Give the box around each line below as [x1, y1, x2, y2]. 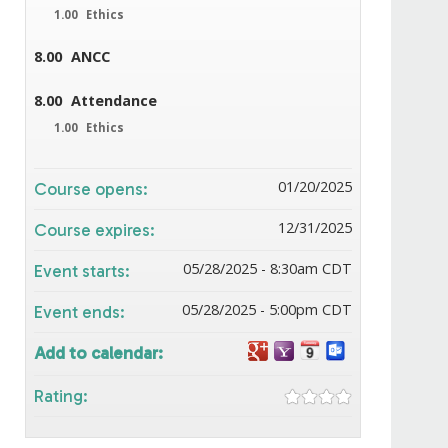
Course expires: [34, 219, 160, 240]
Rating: [34, 385, 93, 406]
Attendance [71, 90, 158, 110]
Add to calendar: [34, 342, 168, 363]
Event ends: [34, 301, 130, 322]
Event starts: [34, 260, 135, 281]
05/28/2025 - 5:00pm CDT [182, 299, 352, 319]
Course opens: [34, 178, 153, 199]
